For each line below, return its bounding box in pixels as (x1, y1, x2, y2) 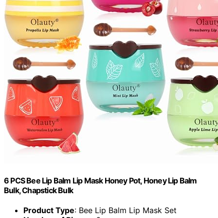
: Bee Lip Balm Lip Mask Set (74, 205, 177, 216)
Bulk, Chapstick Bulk (4, 185, 73, 196)
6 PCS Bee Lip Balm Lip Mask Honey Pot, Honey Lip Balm (4, 176, 197, 186)
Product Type (23, 205, 74, 216)
